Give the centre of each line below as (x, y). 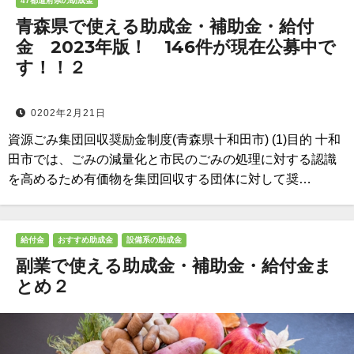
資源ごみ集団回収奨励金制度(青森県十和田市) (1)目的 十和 (174, 139)
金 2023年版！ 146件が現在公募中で (176, 47)
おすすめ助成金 (85, 240)
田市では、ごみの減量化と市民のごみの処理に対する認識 (172, 159)
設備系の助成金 (154, 240)
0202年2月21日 (68, 113)
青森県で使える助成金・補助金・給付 (165, 26)
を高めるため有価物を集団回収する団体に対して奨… (160, 179)
